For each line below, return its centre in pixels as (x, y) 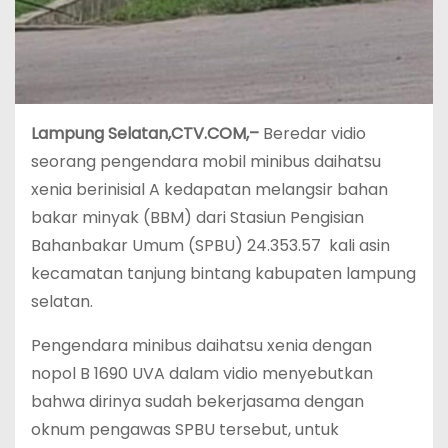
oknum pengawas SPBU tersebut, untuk (185, 429)
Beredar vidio (312, 133)
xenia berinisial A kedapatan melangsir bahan (209, 189)
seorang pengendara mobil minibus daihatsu (206, 161)
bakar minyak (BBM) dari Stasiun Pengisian (197, 217)
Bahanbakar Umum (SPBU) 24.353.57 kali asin (210, 245)
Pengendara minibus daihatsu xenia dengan (201, 345)
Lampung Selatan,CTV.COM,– (145, 133)
